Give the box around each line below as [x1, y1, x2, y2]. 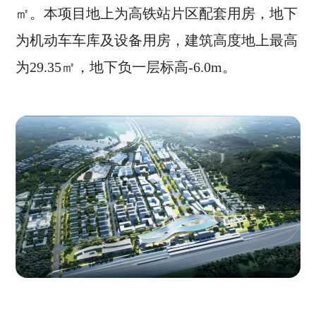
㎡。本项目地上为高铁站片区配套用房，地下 [16, 6, 298, 21]
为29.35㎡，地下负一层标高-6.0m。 [16, 59, 237, 75]
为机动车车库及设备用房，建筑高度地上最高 [16, 32, 298, 48]
